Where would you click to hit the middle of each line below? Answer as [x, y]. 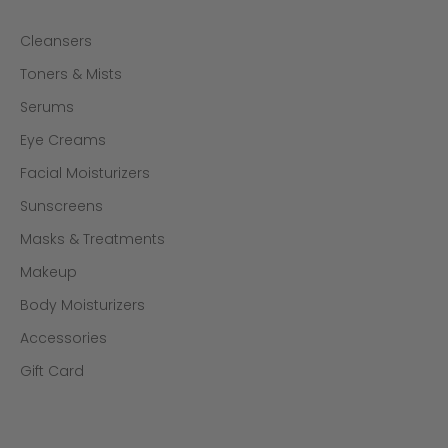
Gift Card [52, 370]
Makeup [48, 271]
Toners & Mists [71, 73]
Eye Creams [63, 139]
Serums [47, 106]
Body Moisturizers [82, 304]
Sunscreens [61, 205]
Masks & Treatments [92, 238]
